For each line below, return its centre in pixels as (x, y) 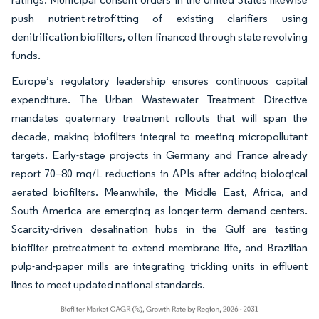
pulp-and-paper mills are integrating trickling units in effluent (159, 266)
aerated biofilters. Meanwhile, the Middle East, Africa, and (159, 192)
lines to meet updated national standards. (108, 284)
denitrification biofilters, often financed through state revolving (159, 36)
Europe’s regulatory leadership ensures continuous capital (159, 80)
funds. (26, 55)
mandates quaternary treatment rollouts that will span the (159, 117)
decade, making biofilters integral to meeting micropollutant (159, 136)
